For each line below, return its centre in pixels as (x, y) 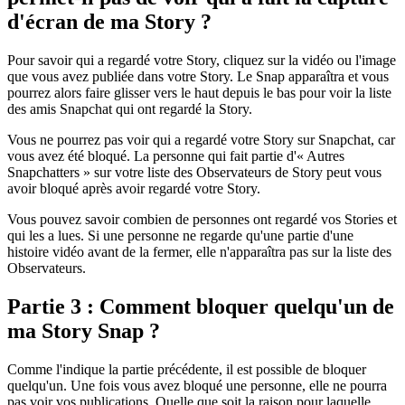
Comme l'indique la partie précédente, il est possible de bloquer (187, 369)
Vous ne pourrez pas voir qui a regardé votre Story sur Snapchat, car (201, 139)
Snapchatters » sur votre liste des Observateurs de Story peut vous (194, 172)
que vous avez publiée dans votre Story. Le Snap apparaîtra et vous (198, 76)
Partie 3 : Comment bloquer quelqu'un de (201, 306)
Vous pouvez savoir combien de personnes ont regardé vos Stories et (202, 219)
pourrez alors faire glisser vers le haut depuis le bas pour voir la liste (199, 92)
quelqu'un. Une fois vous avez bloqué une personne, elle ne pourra (197, 385)
